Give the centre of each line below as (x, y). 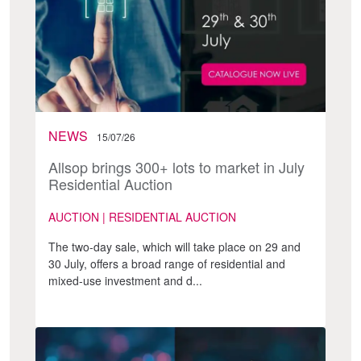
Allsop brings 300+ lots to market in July (176, 167)
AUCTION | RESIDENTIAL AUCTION (142, 217)
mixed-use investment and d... (125, 281)
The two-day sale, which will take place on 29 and (174, 247)
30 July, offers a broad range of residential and (167, 264)
